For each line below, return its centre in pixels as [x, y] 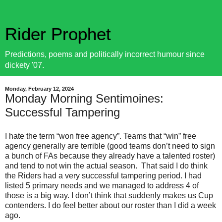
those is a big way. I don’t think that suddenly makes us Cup [109, 195]
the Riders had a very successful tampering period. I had [103, 175]
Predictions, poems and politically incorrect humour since [105, 54]
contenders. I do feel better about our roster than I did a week [111, 205]
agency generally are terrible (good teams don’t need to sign [110, 146]
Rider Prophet [58, 34]
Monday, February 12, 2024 [39, 89]
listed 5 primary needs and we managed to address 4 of [102, 185]
